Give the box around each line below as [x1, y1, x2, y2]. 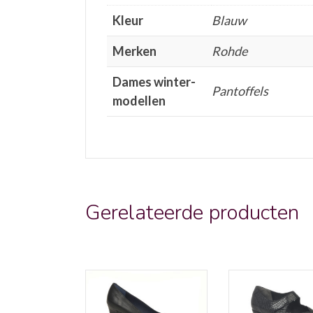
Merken [112, 43, 156, 59]
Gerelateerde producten [85, 198, 299, 228]
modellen [112, 93, 166, 108]
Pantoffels [212, 83, 268, 99]
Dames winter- [112, 74, 196, 89]
